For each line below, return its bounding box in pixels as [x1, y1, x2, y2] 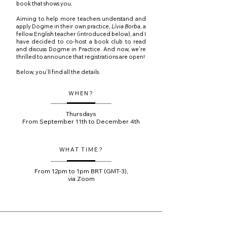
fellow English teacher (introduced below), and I [16, 30, 146, 37]
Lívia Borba [111, 23, 140, 30]
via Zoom [67, 175, 95, 182]
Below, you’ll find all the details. [16, 68, 100, 75]
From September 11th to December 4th [22, 118, 140, 125]
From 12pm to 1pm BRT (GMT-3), [34, 167, 128, 175]
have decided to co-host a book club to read [16, 38, 146, 45]
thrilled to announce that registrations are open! [16, 53, 145, 60]
